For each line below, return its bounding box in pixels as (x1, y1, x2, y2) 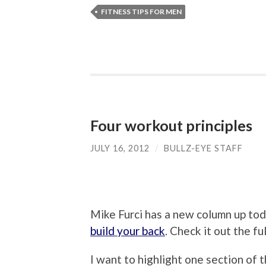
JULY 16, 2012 (90, 143, 150, 154)
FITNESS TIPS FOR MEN (101, 7, 182, 16)
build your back (90, 223, 165, 237)
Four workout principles (90, 116, 252, 135)
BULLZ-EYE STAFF (164, 143, 243, 154)
